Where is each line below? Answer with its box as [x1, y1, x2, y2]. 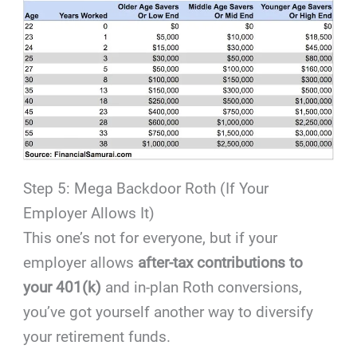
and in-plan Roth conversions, [105, 278, 303, 297]
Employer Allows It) [23, 204, 155, 223]
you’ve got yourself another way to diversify [23, 303, 314, 322]
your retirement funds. [23, 328, 171, 347]
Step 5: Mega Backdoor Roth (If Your [23, 179, 269, 198]
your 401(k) [23, 278, 106, 297]
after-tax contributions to [138, 253, 304, 273]
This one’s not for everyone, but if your [23, 229, 278, 248]
